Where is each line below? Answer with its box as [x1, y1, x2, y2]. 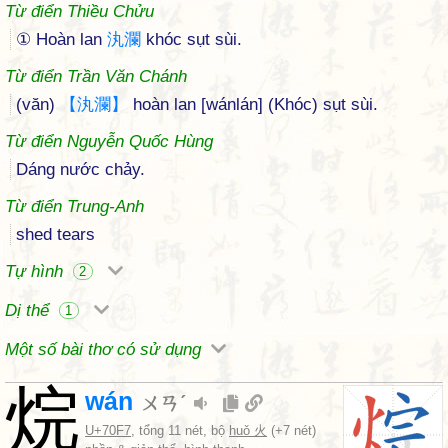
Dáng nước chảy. [16, 160, 145, 179]
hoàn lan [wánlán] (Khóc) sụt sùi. [128, 95, 378, 114]
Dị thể [5, 301, 54, 320]
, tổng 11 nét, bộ [131, 423, 229, 438]
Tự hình [5, 262, 68, 281]
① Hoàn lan [16, 30, 107, 49]
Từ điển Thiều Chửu [5, 2, 154, 21]
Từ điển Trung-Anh [5, 197, 144, 216]
